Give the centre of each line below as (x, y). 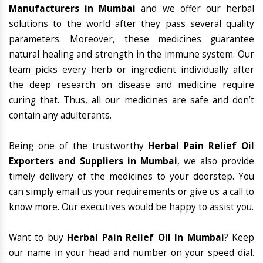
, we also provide (216, 161)
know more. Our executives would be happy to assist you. (131, 207)
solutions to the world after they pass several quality (131, 24)
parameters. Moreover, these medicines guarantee (131, 39)
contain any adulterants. (60, 116)
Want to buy (38, 238)
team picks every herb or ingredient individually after (131, 70)
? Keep (239, 238)
